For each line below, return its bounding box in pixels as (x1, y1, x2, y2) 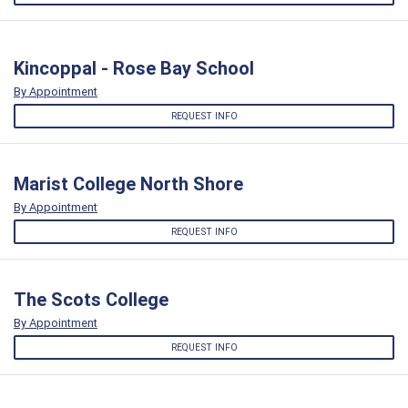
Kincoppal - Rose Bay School (14, 56, 254, 79)
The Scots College (14, 288, 168, 311)
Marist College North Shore (14, 171, 243, 195)
